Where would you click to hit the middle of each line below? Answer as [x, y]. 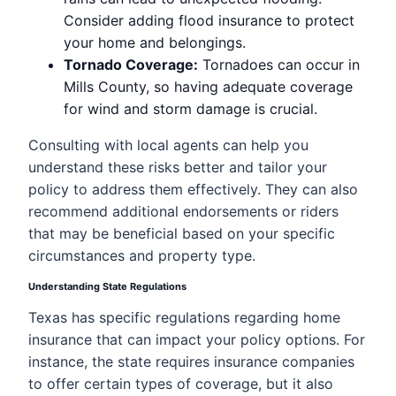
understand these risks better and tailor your [178, 167]
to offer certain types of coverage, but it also [181, 384]
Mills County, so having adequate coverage [208, 87]
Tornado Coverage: [131, 65]
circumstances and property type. [142, 255]
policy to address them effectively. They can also [193, 189]
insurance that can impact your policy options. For [197, 339]
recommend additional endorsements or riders [183, 211]
